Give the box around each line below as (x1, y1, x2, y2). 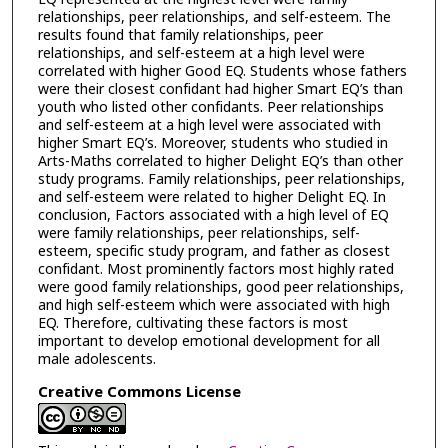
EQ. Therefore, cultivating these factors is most (37, 313, 348, 335)
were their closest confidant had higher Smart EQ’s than (37, 79, 403, 101)
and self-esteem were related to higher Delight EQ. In (37, 187, 386, 209)
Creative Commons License (37, 380, 241, 404)
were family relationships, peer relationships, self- (37, 223, 360, 245)
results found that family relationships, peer (37, 25, 323, 47)
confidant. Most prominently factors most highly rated (37, 259, 394, 281)
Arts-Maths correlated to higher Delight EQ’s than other (37, 151, 403, 173)
